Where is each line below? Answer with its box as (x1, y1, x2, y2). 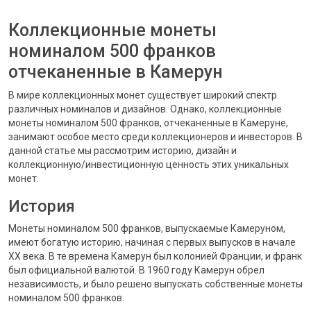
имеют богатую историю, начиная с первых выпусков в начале (8, 237, 296, 248)
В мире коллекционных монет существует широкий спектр (8, 90, 277, 101)
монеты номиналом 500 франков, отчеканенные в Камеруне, (8, 117, 288, 128)
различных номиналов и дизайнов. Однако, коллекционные (8, 103, 282, 115)
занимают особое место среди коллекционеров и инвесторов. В (8, 131, 303, 142)
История (8, 196, 75, 216)
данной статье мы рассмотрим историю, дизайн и (8, 145, 237, 156)
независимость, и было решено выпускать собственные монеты (8, 278, 303, 289)
